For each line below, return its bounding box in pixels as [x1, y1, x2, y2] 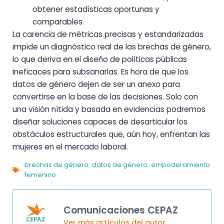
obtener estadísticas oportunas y [32, 3, 159, 14]
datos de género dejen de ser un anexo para [12, 78, 180, 89]
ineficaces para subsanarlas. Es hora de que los [12, 66, 188, 77]
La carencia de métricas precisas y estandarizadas [12, 28, 203, 39]
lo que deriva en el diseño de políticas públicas [12, 53, 187, 64]
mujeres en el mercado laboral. [12, 141, 128, 152]
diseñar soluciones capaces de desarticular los [12, 116, 187, 127]
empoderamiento [151, 160, 210, 170]
